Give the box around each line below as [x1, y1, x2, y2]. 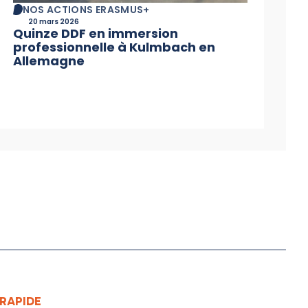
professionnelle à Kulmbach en [12, 38, 215, 56]
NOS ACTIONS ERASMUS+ [22, 3, 150, 17]
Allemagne [12, 52, 85, 70]
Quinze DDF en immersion [12, 25, 178, 43]
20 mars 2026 [27, 16, 79, 27]
